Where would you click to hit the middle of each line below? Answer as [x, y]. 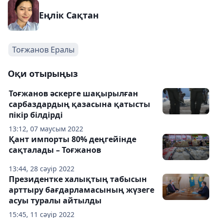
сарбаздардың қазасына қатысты [80, 104]
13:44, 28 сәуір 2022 [42, 168]
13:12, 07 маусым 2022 [46, 128]
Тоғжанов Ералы [43, 49]
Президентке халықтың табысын [78, 179]
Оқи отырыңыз [43, 73]
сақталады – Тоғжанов [55, 150]
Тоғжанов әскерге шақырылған [73, 93]
